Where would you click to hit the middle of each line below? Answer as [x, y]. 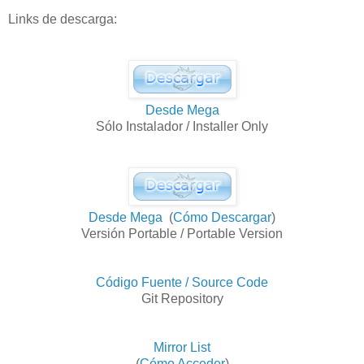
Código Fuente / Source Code [182, 282]
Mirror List [182, 347]
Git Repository [182, 298]
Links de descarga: [63, 19]
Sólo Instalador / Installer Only [182, 126]
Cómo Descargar [222, 217]
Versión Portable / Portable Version [182, 233]
